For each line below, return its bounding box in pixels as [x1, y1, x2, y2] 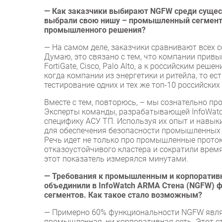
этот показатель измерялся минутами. [44, 154, 188, 164]
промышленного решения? [44, 25, 146, 35]
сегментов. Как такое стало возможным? [44, 190, 202, 200]
